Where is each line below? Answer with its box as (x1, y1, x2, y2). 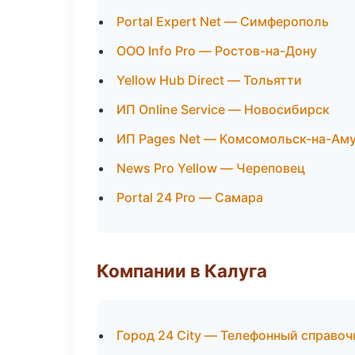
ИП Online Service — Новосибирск (116, 101, 330, 117)
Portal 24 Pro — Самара (116, 189, 263, 205)
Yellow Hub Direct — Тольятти (116, 72, 302, 88)
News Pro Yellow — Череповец (116, 160, 305, 176)
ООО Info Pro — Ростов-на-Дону (116, 43, 317, 59)
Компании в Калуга (97, 260, 267, 281)
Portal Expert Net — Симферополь (116, 13, 329, 29)
